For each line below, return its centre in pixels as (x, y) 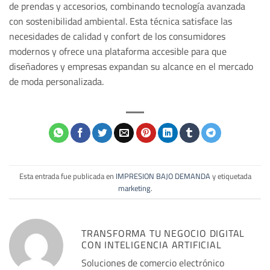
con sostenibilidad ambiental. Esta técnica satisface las (121, 21)
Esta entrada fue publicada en (67, 176)
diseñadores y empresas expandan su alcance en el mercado (131, 67)
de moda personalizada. (56, 82)
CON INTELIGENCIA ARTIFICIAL (152, 245)
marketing (134, 188)
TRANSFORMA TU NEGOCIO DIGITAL (163, 234)
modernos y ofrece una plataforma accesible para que (118, 52)
